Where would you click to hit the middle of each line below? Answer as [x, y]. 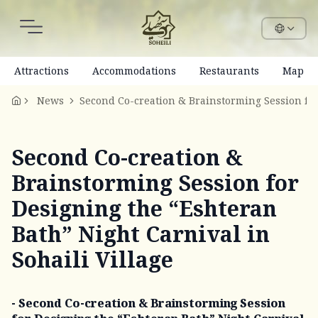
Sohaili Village [92, 259]
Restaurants [229, 71]
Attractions [42, 71]
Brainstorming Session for [155, 183]
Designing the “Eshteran [144, 208]
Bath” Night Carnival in [141, 234]
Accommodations [134, 71]
